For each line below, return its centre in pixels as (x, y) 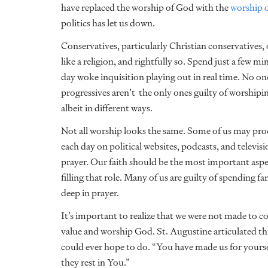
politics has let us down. (109, 23)
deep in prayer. (91, 193)
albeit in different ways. (108, 108)
